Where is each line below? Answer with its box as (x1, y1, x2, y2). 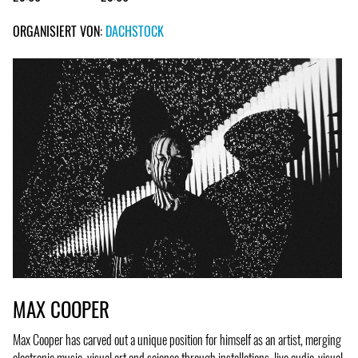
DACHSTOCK (105, 21, 164, 41)
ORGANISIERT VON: (13, 21, 105, 41)
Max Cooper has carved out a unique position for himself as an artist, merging (13, 330, 341, 350)
